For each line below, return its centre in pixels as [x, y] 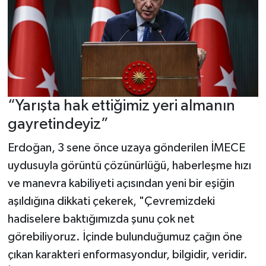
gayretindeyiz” [58, 124]
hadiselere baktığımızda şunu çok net [101, 219]
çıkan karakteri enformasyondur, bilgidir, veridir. [127, 254]
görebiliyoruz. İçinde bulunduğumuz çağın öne [125, 237]
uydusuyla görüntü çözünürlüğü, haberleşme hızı [129, 165]
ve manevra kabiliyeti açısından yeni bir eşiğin [121, 183]
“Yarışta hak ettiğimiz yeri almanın [121, 106]
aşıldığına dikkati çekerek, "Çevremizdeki [111, 201]
